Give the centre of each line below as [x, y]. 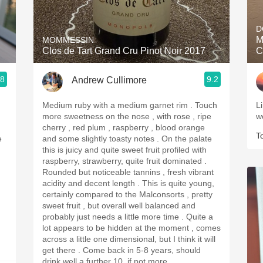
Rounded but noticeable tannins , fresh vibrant [128, 172]
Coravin [131, 84]
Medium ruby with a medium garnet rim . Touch [119, 105]
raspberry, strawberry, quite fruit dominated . [124, 161]
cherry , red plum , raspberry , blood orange [124, 127]
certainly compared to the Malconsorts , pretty [127, 194]
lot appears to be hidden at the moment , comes [131, 228]
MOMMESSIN [68, 40]
